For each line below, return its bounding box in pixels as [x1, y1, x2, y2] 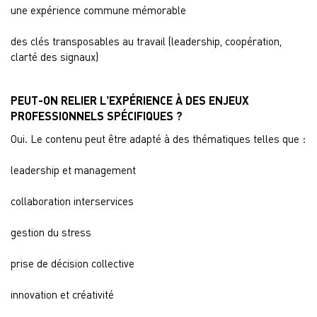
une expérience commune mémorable [11, 4, 186, 16]
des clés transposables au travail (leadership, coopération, [11, 35, 282, 47]
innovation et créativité [11, 288, 114, 301]
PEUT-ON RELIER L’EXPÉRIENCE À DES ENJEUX [11, 93, 249, 107]
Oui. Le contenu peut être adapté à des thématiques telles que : [11, 132, 306, 145]
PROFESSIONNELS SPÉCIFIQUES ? [11, 109, 183, 122]
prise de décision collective [11, 257, 134, 270]
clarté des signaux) [11, 50, 98, 63]
